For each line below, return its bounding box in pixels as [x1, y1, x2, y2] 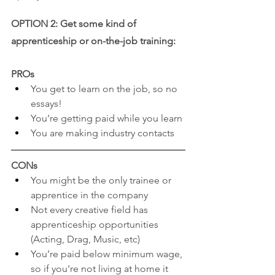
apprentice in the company [31, 188, 148, 201]
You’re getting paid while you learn [31, 112, 182, 124]
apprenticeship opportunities [31, 218, 161, 230]
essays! [31, 97, 62, 109]
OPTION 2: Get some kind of [11, 17, 139, 29]
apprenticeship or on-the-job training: [11, 34, 176, 47]
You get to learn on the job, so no [31, 82, 180, 95]
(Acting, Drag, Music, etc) [31, 233, 140, 245]
